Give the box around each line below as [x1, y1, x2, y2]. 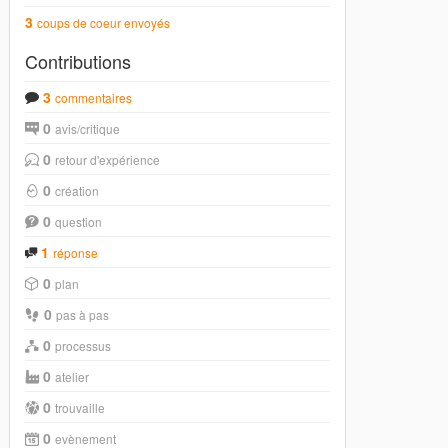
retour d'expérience [55, 151, 161, 168]
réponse [53, 244, 99, 261]
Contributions [25, 48, 132, 74]
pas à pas [56, 306, 110, 323]
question [55, 213, 103, 230]
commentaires [55, 89, 133, 106]
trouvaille [55, 399, 106, 416]
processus [55, 337, 112, 354]
